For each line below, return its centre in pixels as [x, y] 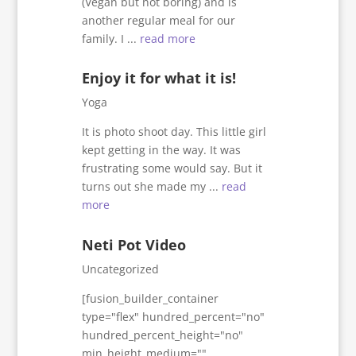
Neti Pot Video [134, 244]
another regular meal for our [159, 21]
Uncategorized [121, 269]
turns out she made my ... [152, 187]
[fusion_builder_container [151, 298]
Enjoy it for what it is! [159, 78]
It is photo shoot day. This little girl [174, 132]
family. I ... [111, 39]
